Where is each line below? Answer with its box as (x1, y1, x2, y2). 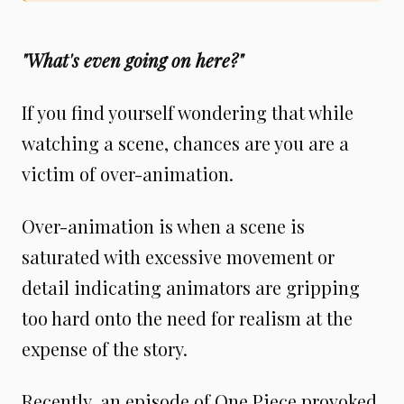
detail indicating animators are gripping (22, 274, 360, 299)
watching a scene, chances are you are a (22, 130, 349, 155)
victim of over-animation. (22, 161, 234, 186)
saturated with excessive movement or (22, 243, 335, 269)
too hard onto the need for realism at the (22, 305, 353, 330)
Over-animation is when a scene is (22, 213, 305, 238)
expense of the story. (22, 335, 188, 361)
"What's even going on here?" (22, 47, 243, 72)
